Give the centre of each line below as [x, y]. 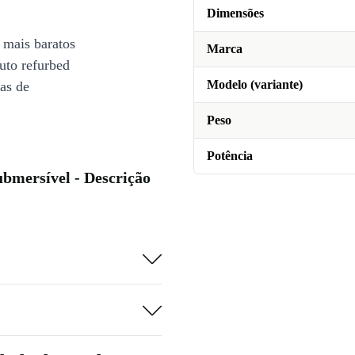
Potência [230, 156]
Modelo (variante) [255, 84]
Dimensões [235, 13]
